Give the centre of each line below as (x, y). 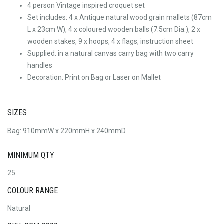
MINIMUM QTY (31, 155)
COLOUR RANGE (33, 190)
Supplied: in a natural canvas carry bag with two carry (111, 54)
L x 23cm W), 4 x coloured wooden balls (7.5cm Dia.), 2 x (114, 30)
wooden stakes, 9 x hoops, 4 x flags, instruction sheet (110, 42)
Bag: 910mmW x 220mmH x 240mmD (67, 131)
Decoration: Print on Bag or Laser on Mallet (94, 78)
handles (40, 66)
